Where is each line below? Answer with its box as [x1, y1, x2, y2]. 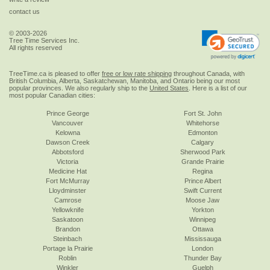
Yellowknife [51, 206, 84, 213]
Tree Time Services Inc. [9, 37, 80, 45]
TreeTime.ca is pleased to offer [9, 69, 102, 77]
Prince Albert [184, 177, 221, 184]
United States [149, 84, 189, 92]
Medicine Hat [48, 167, 87, 175]
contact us [9, 8, 40, 16]
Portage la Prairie [42, 244, 93, 252]
